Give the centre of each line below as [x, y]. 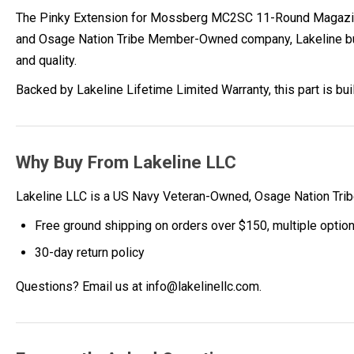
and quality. [46, 61]
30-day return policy [90, 252]
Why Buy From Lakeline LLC [126, 162]
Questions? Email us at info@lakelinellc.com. [139, 286]
